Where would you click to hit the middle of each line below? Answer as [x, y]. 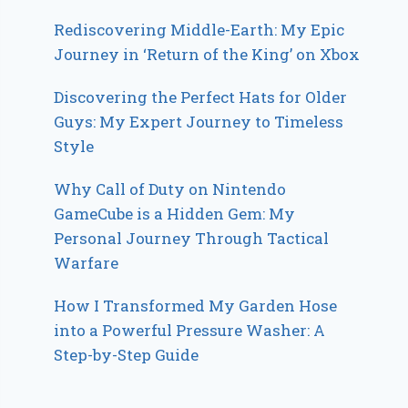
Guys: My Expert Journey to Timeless [199, 121]
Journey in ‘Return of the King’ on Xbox [207, 54]
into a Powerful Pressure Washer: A [190, 330]
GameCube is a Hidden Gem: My [175, 213]
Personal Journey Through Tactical [192, 238]
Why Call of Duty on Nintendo [170, 189]
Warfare [87, 262]
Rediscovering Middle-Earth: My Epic [199, 29]
